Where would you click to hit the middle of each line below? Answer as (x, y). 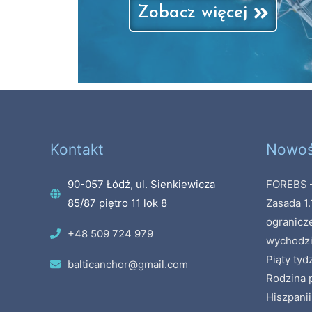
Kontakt (77, 149)
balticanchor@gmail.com (128, 264)
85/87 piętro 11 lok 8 (117, 203)
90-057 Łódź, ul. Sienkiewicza (141, 184)
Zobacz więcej (193, 13)
